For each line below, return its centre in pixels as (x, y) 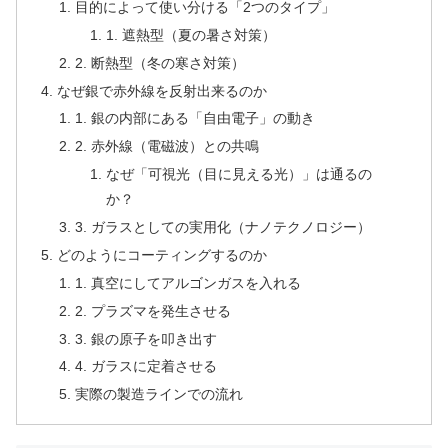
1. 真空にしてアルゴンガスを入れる (187, 282)
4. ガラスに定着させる (145, 366)
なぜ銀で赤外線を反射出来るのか (162, 90)
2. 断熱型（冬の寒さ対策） (159, 62)
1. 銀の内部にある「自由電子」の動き (194, 118)
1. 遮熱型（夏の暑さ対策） (191, 34)
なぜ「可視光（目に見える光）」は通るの (239, 174)
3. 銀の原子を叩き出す (145, 338)
